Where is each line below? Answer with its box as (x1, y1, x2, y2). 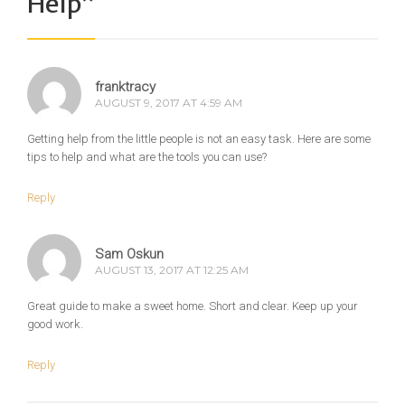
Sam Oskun (95, 246, 164, 263)
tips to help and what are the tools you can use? (27, 150, 267, 165)
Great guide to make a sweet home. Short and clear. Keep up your (27, 299, 358, 314)
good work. (27, 317, 83, 332)
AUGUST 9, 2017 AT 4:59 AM (95, 96, 242, 110)
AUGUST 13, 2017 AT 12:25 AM (95, 263, 249, 278)
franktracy (95, 79, 155, 96)
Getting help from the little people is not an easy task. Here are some (27, 132, 371, 146)
